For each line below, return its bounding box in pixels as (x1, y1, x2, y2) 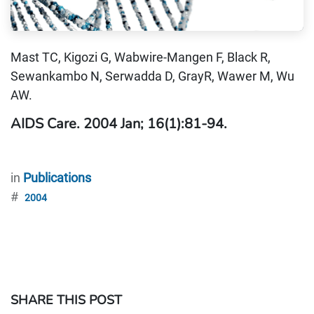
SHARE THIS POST (11, 292, 122, 308)
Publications (23, 170, 91, 185)
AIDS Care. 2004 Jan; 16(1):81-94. (11, 114, 227, 133)
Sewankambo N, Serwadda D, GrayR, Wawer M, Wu (11, 69, 294, 83)
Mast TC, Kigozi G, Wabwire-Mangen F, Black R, (11, 50, 271, 64)
